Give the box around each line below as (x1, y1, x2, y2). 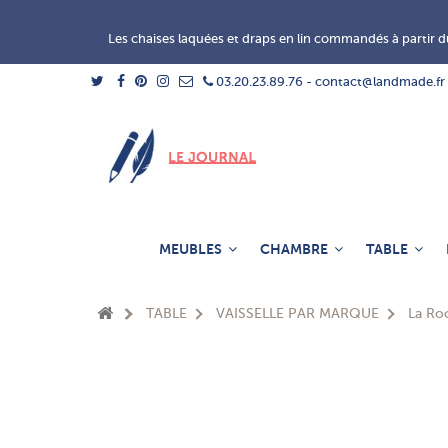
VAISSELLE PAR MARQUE (216, 305, 379, 321)
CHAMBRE (259, 240, 331, 257)
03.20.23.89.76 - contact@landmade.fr (213, 74, 445, 89)
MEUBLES (158, 240, 225, 257)
